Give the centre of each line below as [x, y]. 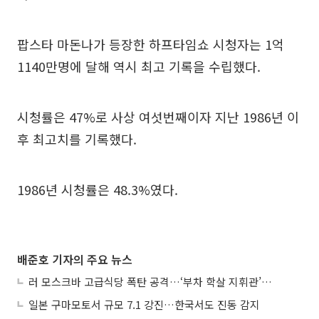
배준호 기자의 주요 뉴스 [75, 259]
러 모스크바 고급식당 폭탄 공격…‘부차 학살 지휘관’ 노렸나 [267, 282]
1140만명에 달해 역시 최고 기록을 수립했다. [139, 66]
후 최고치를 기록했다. [77, 139]
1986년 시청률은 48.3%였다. [98, 189]
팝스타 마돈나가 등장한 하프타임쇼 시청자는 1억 [151, 44]
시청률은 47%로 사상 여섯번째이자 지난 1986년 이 [158, 117]
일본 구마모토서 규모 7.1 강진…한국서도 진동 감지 [144, 304]
